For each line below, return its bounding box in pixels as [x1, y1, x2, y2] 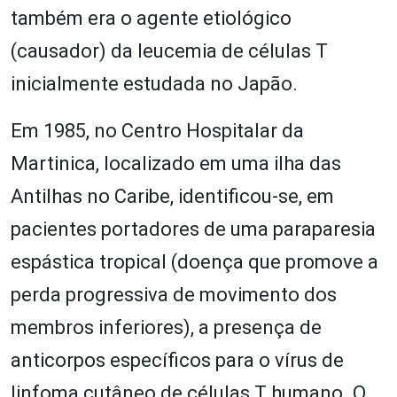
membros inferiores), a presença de [11, 315, 322, 339]
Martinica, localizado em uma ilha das [11, 152, 341, 175]
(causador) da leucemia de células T [11, 39, 328, 62]
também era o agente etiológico [11, 6, 292, 29]
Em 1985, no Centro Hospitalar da [11, 119, 304, 142]
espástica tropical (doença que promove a [11, 250, 378, 273]
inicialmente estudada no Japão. [11, 72, 298, 95]
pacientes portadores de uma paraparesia [11, 217, 376, 240]
